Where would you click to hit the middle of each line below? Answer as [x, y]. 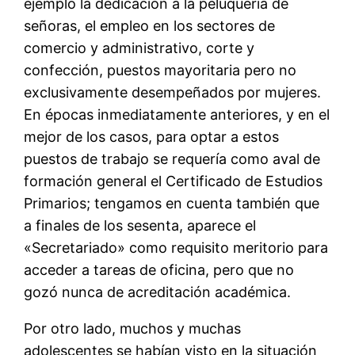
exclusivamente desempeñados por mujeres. [173, 93]
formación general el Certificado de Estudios [174, 181]
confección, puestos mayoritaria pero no [160, 71]
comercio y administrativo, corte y [139, 48]
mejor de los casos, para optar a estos [152, 137]
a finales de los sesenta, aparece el [140, 226]
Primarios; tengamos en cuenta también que [172, 204]
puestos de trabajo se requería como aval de [172, 159]
